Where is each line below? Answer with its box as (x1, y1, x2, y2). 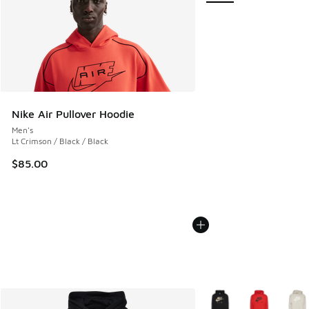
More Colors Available (195, 291, 303, 303)
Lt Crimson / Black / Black (12, 136, 108, 147)
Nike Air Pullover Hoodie (12, 108, 134, 121)
